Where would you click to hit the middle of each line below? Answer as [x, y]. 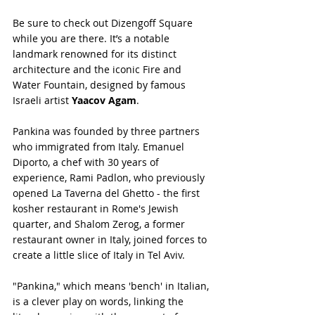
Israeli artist [42, 100]
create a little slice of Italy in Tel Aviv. [99, 255]
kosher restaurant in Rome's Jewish [97, 208]
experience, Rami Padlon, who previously [110, 177]
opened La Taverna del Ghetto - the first [108, 193]
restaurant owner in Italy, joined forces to [111, 239]
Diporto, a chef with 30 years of [87, 162]
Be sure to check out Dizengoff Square [104, 22]
